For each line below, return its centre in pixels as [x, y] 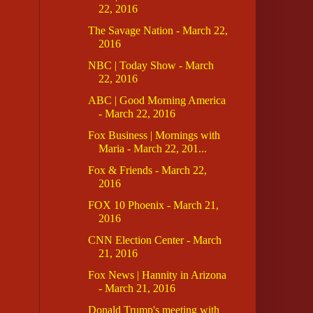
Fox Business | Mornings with [154, 136]
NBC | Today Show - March [151, 66]
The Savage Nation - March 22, [158, 31]
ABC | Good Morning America [156, 101]
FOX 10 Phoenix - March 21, [153, 205]
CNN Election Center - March [154, 240]
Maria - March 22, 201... [152, 149]
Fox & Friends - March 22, [147, 170]
